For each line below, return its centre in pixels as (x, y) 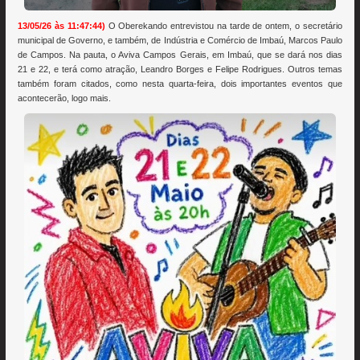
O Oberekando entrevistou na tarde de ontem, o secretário (225, 26)
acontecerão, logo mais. (65, 98)
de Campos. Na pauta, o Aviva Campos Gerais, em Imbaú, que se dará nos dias (180, 55)
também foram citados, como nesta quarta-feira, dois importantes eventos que (180, 84)
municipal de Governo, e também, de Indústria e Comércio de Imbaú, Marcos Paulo (180, 41)
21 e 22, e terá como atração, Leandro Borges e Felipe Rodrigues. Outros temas (180, 70)
